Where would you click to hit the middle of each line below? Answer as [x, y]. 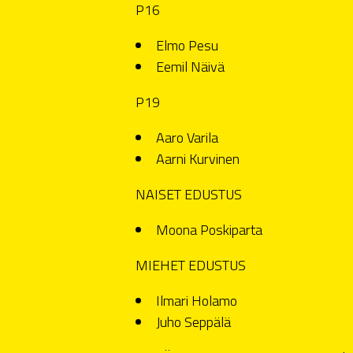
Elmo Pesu [187, 45]
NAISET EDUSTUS [189, 194]
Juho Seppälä [193, 321]
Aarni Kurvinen [198, 158]
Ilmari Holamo [197, 300]
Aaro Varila [187, 137]
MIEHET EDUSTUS [191, 265]
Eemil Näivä [190, 66]
